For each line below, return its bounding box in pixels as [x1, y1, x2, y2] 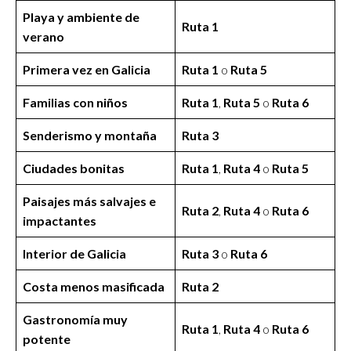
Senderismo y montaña [23, 127, 157, 143]
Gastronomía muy [23, 311, 128, 327]
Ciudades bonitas [23, 160, 125, 175]
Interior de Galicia [23, 245, 126, 261]
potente [23, 331, 71, 346]
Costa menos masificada [23, 278, 165, 294]
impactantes [23, 212, 96, 228]
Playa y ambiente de [23, 9, 139, 24]
